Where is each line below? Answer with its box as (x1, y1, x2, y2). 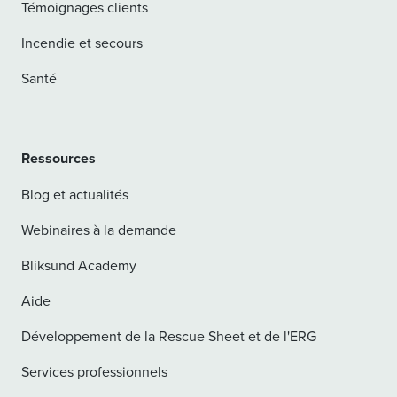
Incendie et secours (21, 32, 143, 52)
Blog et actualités (21, 183, 128, 204)
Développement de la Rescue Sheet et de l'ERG (21, 325, 316, 346)
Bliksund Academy (21, 254, 136, 275)
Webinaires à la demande (21, 219, 176, 239)
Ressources (21, 147, 96, 168)
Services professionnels (21, 361, 167, 381)
